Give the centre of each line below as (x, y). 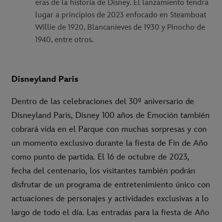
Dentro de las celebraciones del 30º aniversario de (103, 102)
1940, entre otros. (64, 40)
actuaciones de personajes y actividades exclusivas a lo (110, 199)
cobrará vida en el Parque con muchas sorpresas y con (109, 130)
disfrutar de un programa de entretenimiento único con (111, 185)
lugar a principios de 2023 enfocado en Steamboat (121, 15)
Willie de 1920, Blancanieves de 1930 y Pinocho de (120, 28)
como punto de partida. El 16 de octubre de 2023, (100, 157)
